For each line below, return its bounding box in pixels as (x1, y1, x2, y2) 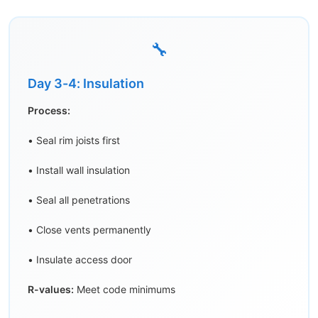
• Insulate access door (28, 253, 132, 266)
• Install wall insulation (28, 164, 130, 177)
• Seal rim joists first (28, 134, 120, 147)
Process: (28, 104, 70, 117)
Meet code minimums (74, 283, 175, 296)
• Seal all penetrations (28, 194, 130, 207)
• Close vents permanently (28, 224, 151, 236)
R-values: (28, 283, 74, 296)
